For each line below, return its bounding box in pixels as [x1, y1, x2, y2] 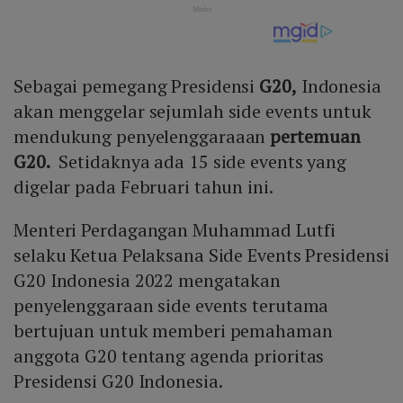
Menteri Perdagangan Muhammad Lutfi [13, 218, 336, 243]
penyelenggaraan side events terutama [13, 293, 329, 318]
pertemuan [270, 124, 361, 149]
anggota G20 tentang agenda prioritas [13, 344, 325, 369]
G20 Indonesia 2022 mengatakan [13, 268, 282, 293]
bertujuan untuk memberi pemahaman [13, 318, 333, 344]
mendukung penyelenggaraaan [13, 124, 271, 149]
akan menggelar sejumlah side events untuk [13, 99, 372, 124]
